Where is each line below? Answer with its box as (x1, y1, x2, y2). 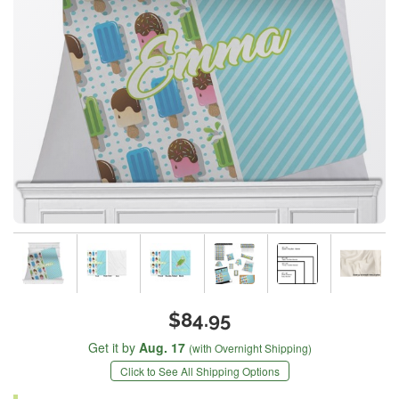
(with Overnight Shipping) (188, 340, 312, 356)
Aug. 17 (138, 338, 185, 357)
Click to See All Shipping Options (119, 363, 280, 379)
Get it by (87, 338, 139, 357)
